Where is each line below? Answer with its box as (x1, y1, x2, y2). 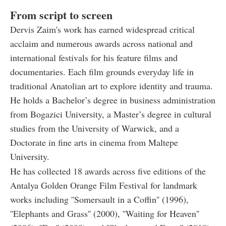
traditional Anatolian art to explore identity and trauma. (10, 80, 213, 92)
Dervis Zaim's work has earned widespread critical (10, 23, 195, 36)
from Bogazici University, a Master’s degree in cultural (10, 108, 211, 121)
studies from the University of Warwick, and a (10, 122, 179, 135)
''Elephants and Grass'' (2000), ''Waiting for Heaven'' (10, 207, 199, 220)
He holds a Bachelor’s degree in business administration (10, 94, 215, 106)
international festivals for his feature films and (10, 51, 178, 64)
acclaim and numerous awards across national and (10, 37, 193, 50)
